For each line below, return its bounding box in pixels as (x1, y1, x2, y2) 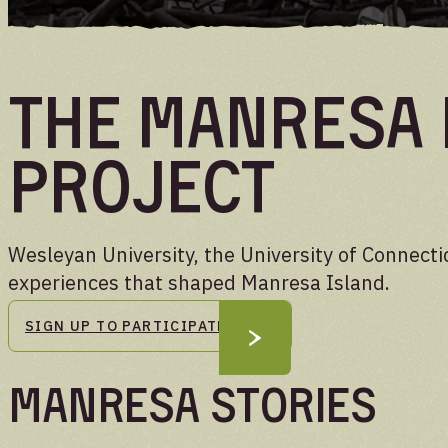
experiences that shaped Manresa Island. (8, 268, 390, 296)
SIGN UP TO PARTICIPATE (25, 316, 227, 335)
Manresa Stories (8, 374, 377, 434)
